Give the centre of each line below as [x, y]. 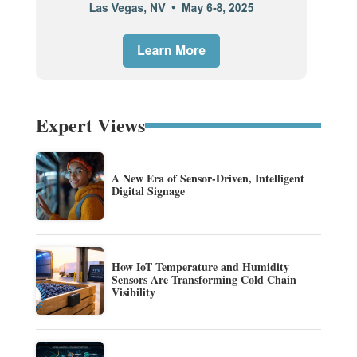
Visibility [133, 292]
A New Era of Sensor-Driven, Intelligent [208, 178]
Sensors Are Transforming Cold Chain [204, 280]
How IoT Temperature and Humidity [200, 267]
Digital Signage [148, 191]
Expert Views [90, 124]
